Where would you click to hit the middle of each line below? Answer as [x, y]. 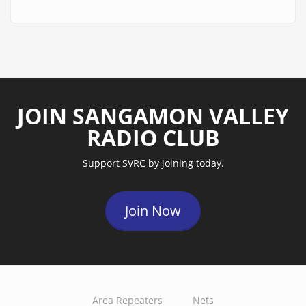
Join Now [153, 211]
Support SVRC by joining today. [153, 163]
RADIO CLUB [153, 138]
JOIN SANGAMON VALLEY [153, 116]
